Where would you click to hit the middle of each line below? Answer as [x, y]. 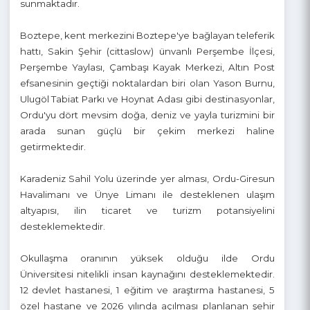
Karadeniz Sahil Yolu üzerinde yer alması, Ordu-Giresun [155, 237]
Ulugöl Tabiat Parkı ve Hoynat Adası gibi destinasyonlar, [155, 153]
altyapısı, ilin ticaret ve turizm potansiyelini [155, 270]
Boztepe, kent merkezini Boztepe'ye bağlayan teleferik [155, 86]
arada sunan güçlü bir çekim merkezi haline [155, 186]
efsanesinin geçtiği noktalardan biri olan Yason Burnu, [155, 136]
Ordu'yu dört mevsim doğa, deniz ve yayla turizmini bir [155, 170]
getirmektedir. [56, 203]
